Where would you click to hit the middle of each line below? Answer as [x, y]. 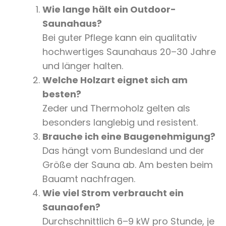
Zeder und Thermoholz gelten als [116, 108]
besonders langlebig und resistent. [120, 123]
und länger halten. [83, 66]
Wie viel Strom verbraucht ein [113, 193]
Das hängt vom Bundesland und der [123, 151]
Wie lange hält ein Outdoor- [109, 10]
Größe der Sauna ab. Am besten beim [128, 165]
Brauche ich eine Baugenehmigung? [129, 137]
